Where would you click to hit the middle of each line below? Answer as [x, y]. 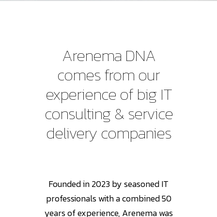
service [150, 113]
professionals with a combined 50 [108, 198]
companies [136, 132]
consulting [77, 113]
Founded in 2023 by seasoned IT [108, 184]
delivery [71, 132]
